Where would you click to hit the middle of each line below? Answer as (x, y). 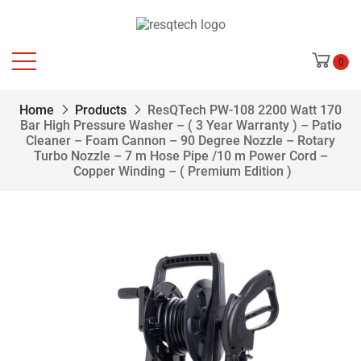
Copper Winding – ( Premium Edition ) (180, 172)
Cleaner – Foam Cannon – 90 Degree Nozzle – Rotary (180, 141)
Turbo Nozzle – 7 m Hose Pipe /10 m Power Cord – (180, 156)
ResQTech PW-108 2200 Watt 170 (245, 110)
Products (101, 110)
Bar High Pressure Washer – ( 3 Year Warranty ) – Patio (180, 126)
